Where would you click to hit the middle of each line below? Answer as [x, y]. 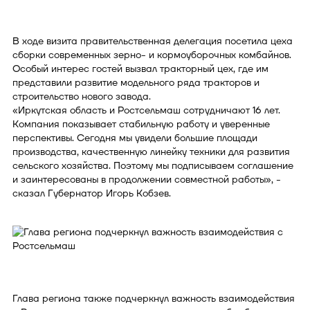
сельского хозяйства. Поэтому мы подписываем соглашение [153, 165]
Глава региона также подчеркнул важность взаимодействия [154, 298]
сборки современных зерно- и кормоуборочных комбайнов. [152, 55]
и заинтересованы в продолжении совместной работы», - [147, 179]
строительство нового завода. [82, 96]
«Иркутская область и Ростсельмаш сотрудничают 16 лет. [146, 110]
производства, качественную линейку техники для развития [151, 152]
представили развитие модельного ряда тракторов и [136, 82]
